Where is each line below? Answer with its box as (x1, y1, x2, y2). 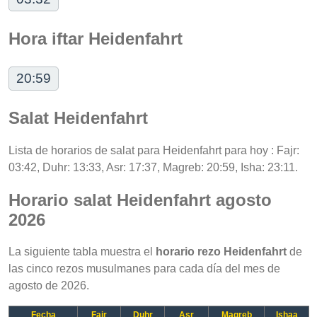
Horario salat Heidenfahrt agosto (8, 190, 272, 209)
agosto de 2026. (8, 279, 89, 292)
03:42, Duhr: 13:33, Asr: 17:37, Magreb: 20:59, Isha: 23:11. (8, 161, 298, 173)
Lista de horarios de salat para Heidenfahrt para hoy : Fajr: (8, 144, 299, 156)
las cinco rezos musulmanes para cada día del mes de (8, 263, 280, 275)
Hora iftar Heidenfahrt (8, 28, 183, 48)
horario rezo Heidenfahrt (156, 246, 287, 258)
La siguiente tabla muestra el (8, 246, 156, 258)
